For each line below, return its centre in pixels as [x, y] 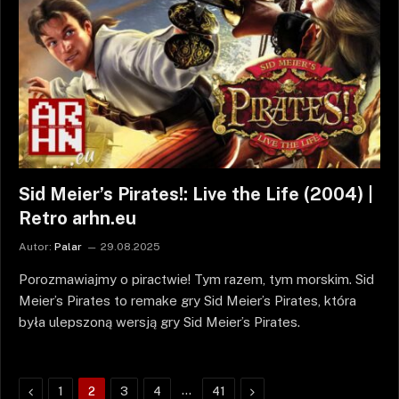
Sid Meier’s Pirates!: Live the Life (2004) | [196, 194]
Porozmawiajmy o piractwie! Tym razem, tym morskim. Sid [196, 279]
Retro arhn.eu [77, 218]
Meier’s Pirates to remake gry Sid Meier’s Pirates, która [187, 300]
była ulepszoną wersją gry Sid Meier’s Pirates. [159, 322]
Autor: [35, 246]
